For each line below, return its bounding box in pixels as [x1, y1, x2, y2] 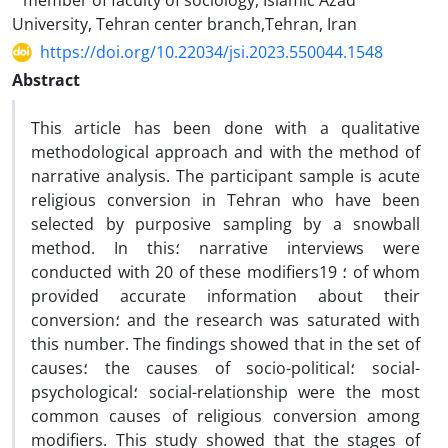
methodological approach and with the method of [31, 141, 420, 163]
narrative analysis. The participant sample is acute [31, 165, 420, 187]
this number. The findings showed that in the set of [31, 333, 420, 355]
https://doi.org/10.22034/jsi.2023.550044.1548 [40, 41, 383, 63]
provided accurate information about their [31, 285, 420, 307]
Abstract [12, 69, 80, 91]
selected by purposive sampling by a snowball [31, 213, 420, 235]
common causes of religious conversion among [31, 405, 420, 427]
